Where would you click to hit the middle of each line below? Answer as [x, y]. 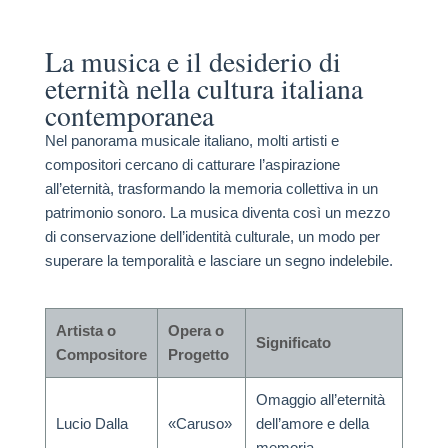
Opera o [195, 331]
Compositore [101, 355]
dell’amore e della [312, 424]
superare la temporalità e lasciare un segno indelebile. [218, 260]
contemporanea [129, 115]
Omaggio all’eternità [320, 400]
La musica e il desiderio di [192, 61]
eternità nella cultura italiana [203, 88]
